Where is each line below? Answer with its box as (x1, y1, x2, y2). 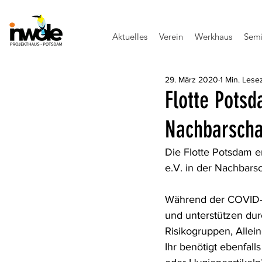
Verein (159, 31, 183, 42)
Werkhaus (195, 31, 232, 42)
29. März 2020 (165, 75, 218, 84)
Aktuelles (112, 31, 147, 42)
